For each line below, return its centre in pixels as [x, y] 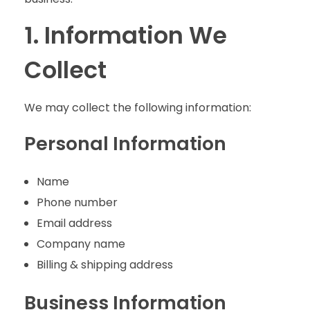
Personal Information [125, 144]
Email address [74, 224]
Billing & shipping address [104, 265]
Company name [81, 244]
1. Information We [126, 36]
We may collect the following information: [138, 108]
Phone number [77, 203]
